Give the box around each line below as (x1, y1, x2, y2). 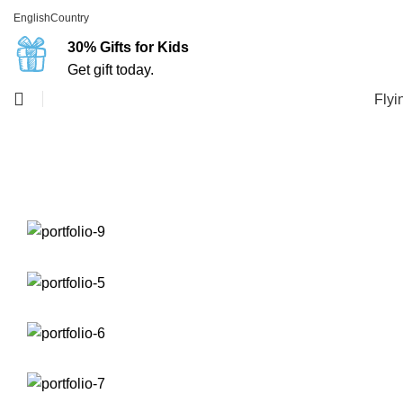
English (13, 12, 50, 24)
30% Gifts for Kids (67, 40, 189, 55)
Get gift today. (67, 62, 154, 77)
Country (50, 12, 89, 24)
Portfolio (13, 157, 107, 184)
